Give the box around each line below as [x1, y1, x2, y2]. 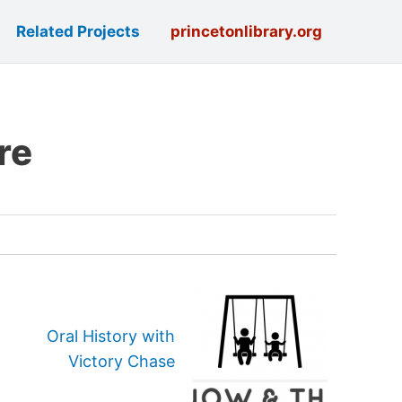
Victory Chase [68, 352, 175, 371]
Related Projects [16, 22, 140, 40]
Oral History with [47, 327, 175, 345]
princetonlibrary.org [170, 22, 322, 40]
